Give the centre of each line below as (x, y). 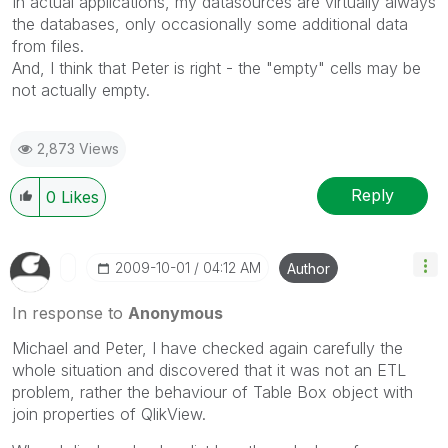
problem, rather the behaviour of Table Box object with (212, 391)
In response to (70, 312)
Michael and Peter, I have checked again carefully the (207, 347)
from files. (48, 45)
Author (308, 268)
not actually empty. (81, 89)
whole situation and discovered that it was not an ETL (209, 369)
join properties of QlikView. (109, 413)
